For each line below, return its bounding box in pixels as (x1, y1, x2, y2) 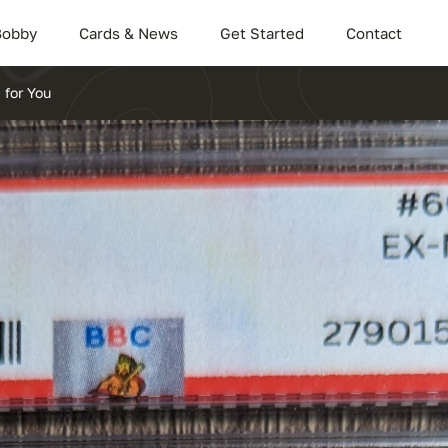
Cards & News (79, 24, 179, 42)
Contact (346, 24, 403, 42)
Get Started (220, 24, 305, 42)
